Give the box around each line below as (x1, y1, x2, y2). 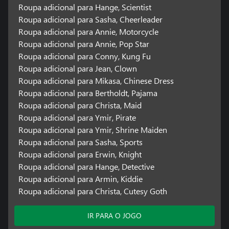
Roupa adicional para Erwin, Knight (18, 148, 142, 159)
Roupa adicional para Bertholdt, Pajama (18, 87, 157, 98)
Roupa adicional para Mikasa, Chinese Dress (18, 75, 174, 86)
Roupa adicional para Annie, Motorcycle (18, 26, 158, 37)
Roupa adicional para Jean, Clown (18, 62, 137, 74)
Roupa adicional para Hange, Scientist (18, 1, 151, 12)
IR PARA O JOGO (87, 210, 142, 220)
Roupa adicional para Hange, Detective (18, 161, 154, 172)
